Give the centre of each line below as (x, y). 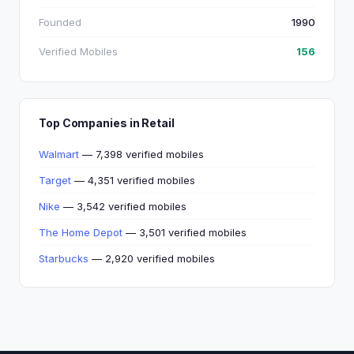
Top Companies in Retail (107, 123)
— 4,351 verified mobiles (133, 180)
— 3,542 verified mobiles (123, 206)
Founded (60, 22)
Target (55, 180)
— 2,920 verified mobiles (152, 258)
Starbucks (64, 258)
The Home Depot (81, 232)
